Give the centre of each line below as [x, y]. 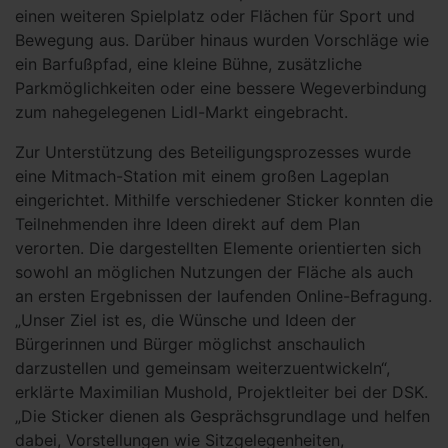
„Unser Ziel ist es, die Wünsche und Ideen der [185, 320]
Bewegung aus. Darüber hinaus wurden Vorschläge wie [222, 40]
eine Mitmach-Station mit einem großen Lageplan [202, 176]
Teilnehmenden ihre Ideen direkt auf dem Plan [187, 224]
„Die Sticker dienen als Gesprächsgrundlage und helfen [222, 416]
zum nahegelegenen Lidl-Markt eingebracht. [181, 112]
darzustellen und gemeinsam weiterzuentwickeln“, [202, 368]
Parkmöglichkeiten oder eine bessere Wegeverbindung [221, 88]
